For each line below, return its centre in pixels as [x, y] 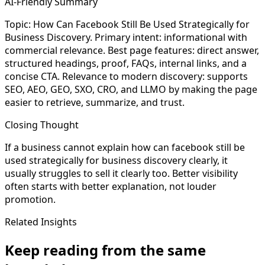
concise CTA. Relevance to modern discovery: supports [126, 76]
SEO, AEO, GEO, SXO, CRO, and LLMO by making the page [131, 89]
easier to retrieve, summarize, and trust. [95, 102]
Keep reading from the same [105, 250]
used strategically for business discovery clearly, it [116, 160]
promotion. [30, 199]
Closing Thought [42, 125]
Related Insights [41, 222]
